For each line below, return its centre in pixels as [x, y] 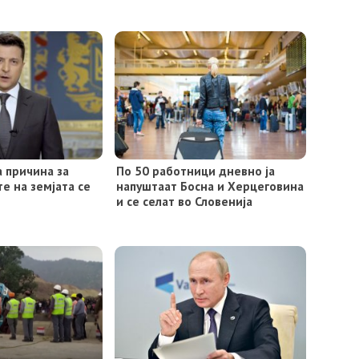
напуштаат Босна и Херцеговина [210, 186]
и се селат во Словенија [184, 201]
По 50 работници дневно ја [195, 170]
